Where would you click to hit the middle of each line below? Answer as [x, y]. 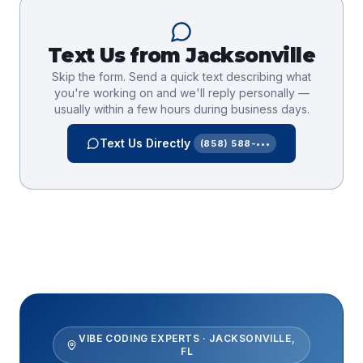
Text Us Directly [145, 143]
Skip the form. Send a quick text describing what [181, 77]
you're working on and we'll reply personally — [181, 93]
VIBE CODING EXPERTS [139, 338]
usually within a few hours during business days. [181, 109]
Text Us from [117, 56]
